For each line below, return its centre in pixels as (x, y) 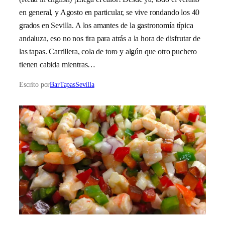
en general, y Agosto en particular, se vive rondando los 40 (109, 13)
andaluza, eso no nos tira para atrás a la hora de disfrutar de (110, 39)
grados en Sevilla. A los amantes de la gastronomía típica (106, 26)
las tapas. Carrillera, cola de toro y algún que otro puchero (108, 52)
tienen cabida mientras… (58, 65)
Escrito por (35, 84)
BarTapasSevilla (72, 84)
